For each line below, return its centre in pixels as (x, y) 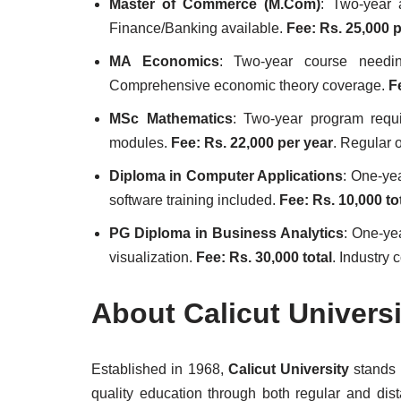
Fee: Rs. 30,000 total (264, 257)
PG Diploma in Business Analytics (227, 233)
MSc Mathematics (171, 119)
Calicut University (289, 369)
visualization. (153, 257)
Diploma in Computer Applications (226, 176)
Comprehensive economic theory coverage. (249, 85)
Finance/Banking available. (198, 28)
